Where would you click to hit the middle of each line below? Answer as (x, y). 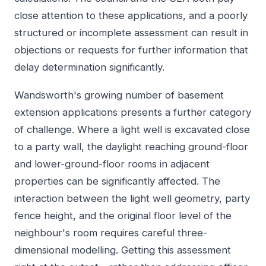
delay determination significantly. (89, 67)
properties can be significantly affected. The (117, 181)
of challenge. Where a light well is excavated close (132, 129)
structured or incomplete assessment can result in (131, 32)
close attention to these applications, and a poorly (131, 15)
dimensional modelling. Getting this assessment (123, 250)
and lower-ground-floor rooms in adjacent (112, 164)
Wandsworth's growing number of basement (119, 95)
